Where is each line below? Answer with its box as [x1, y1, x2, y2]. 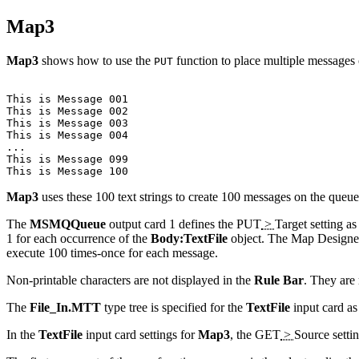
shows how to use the [38, 53, 154, 67]
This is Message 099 [6, 152, 128, 165]
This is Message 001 [6, 92, 128, 105]
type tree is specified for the [101, 300, 246, 314]
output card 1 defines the [106, 216, 236, 231]
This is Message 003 [6, 116, 128, 129]
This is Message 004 [6, 128, 128, 141]
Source [294, 327, 329, 341]
